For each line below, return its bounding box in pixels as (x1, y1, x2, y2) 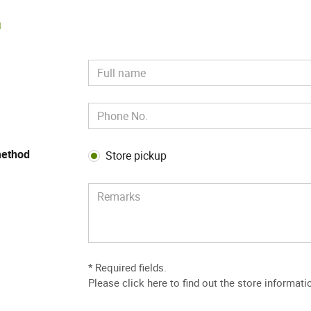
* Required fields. (88, 260, 167, 274)
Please (88, 275, 123, 289)
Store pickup (106, 147, 167, 163)
